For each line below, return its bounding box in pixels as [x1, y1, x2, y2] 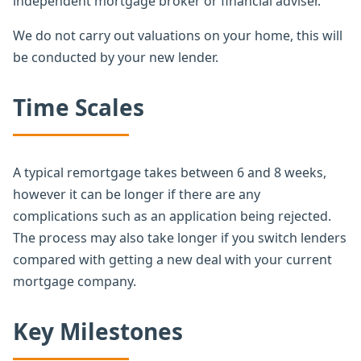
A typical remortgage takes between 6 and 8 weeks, [13, 163, 326, 181]
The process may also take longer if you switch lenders [13, 228, 346, 247]
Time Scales [13, 91, 144, 122]
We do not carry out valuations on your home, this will [13, 26, 342, 44]
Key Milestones [13, 315, 183, 346]
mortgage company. [13, 272, 136, 290]
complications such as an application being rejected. [13, 206, 331, 225]
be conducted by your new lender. [13, 48, 218, 66]
